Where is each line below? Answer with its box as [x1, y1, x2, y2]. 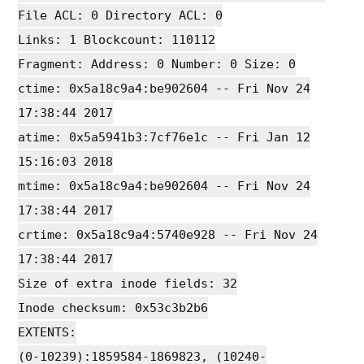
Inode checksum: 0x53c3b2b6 [18, 300, 209, 315]
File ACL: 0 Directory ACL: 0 [18, 7, 223, 23]
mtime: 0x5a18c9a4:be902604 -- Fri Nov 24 [18, 178, 311, 193]
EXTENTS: [18, 324, 77, 340]
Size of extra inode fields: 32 [18, 275, 238, 291]
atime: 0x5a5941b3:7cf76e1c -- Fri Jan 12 [18, 129, 311, 145]
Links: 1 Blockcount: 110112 [18, 32, 216, 47]
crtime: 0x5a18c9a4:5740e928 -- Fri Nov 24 [18, 227, 318, 242]
